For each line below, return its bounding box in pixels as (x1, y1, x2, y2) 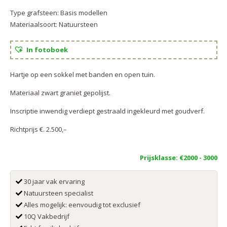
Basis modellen (60, 8, 107, 18)
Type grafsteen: (10, 8, 60, 18)
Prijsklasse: (139, 153, 179, 162)
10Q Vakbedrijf (22, 211, 69, 221)
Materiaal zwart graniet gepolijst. (10, 88, 110, 98)
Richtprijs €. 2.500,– (10, 125, 67, 134)
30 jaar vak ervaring (22, 176, 85, 186)
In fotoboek (26, 45, 68, 54)
